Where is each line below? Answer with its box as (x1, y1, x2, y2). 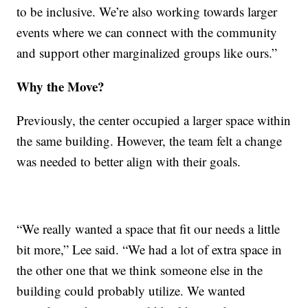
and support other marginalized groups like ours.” (16, 44, 278, 62)
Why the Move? (16, 77, 105, 96)
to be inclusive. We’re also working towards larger (16, 3, 278, 21)
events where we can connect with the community (16, 23, 278, 41)
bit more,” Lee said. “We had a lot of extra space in (16, 241, 283, 258)
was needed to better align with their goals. (16, 153, 241, 170)
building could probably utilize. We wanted (16, 282, 246, 300)
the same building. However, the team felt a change (16, 132, 283, 150)
